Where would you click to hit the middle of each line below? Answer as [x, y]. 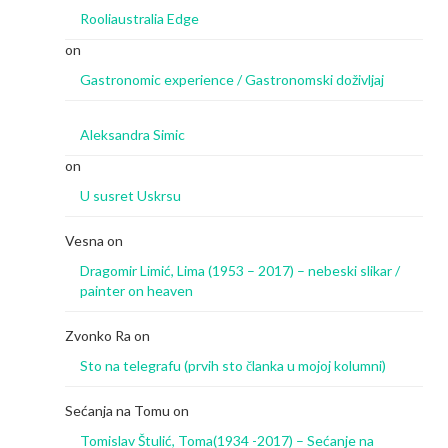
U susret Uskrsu [130, 195]
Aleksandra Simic [132, 134]
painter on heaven [136, 290]
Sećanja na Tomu [117, 410]
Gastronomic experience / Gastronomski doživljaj [232, 79]
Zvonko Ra [98, 335]
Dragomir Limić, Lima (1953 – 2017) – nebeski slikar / [240, 270]
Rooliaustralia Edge [139, 18]
